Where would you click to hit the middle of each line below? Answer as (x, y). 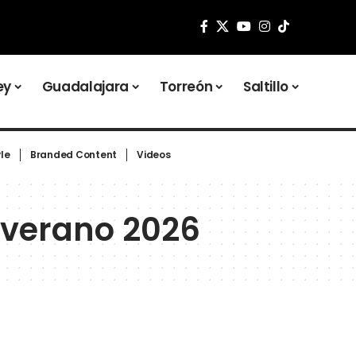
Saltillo (266, 86)
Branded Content (74, 155)
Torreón (186, 86)
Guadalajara (85, 86)
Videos (154, 155)
